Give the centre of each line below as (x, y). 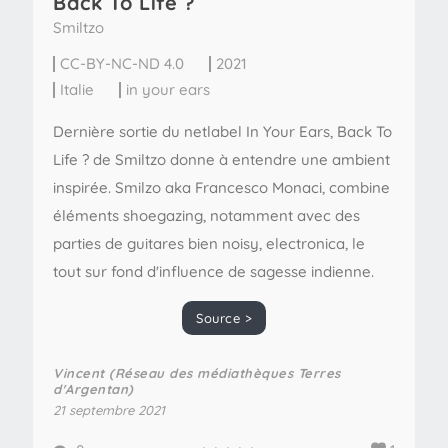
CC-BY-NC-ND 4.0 (122, 63)
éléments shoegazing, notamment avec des (206, 215)
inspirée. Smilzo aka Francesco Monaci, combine (221, 187)
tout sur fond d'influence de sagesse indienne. (213, 271)
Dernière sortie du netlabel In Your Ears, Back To (222, 131)
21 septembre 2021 (109, 410)
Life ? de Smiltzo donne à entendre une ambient (221, 159)
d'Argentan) (93, 389)
